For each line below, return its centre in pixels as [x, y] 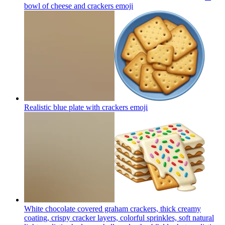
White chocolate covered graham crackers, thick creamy [113, 208]
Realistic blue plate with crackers [76, 107]
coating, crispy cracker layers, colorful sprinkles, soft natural [119, 217]
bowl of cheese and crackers [70, 6]
